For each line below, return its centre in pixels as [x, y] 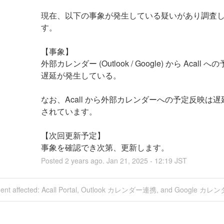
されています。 [69, 111]
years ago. [87, 160]
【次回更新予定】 [73, 135]
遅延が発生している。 [81, 75]
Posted [53, 160]
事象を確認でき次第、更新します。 [105, 147]
